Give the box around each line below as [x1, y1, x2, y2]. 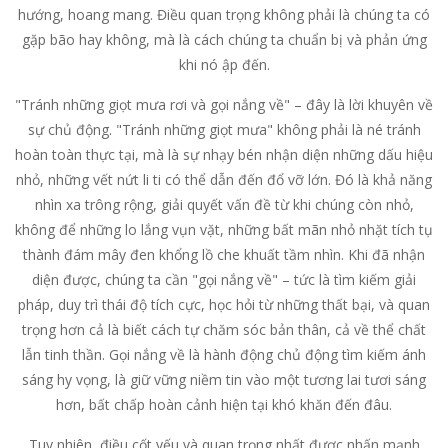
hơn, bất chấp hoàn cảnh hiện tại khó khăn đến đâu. [56, 395, 392, 414]
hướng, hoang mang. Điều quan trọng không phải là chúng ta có [18, 5, 430, 24]
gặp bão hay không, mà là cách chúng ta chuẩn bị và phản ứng [21, 30, 427, 49]
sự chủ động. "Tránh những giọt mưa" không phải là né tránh [27, 120, 421, 139]
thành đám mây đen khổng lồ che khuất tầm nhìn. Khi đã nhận [23, 245, 425, 264]
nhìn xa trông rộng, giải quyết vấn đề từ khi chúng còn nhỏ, [34, 195, 414, 214]
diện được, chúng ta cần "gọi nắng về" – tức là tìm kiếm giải [32, 270, 416, 289]
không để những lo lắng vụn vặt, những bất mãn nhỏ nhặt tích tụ [15, 220, 433, 239]
